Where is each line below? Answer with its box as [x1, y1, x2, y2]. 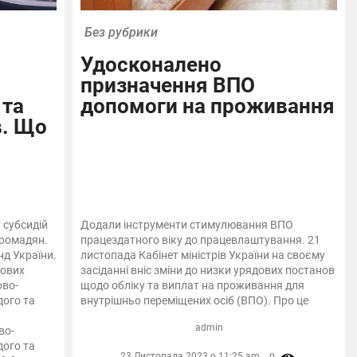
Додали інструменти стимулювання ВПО [80, 218, 294, 232]
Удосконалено [80, 53, 222, 77]
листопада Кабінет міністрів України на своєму [80, 249, 326, 262]
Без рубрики [84, 25, 159, 41]
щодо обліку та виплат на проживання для [80, 279, 305, 292]
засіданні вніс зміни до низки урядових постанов [80, 264, 335, 277]
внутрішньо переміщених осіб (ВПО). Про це [80, 294, 309, 308]
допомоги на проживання [80, 94, 335, 119]
